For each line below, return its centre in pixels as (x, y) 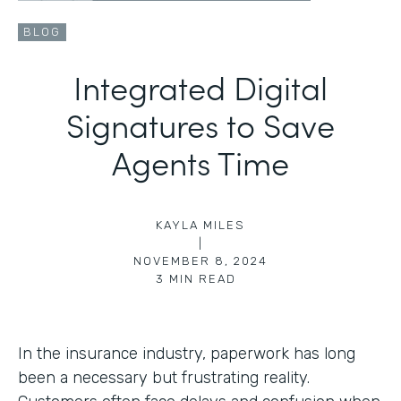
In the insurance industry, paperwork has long (187, 353)
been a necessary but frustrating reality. (164, 377)
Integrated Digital (200, 86)
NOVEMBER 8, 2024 (200, 260)
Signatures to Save (200, 124)
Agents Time (200, 161)
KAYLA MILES (200, 225)
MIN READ (203, 278)
